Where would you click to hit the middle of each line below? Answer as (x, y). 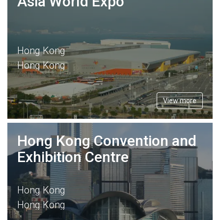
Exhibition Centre (73, 157)
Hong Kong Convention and (107, 140)
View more (180, 100)
